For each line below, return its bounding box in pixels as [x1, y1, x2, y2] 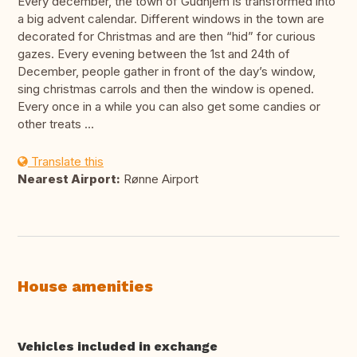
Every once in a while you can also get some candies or [18, 99, 320, 115]
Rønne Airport [120, 171, 198, 187]
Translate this [28, 154, 104, 170]
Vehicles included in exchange [18, 339, 218, 355]
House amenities [18, 277, 153, 296]
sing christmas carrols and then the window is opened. [18, 81, 314, 97]
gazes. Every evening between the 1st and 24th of [18, 46, 290, 62]
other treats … [18, 116, 94, 132]
